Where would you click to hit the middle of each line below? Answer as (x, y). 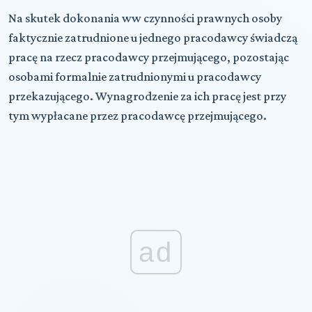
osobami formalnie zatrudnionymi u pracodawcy (135, 76)
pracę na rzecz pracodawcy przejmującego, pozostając (149, 57)
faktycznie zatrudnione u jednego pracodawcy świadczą (153, 37)
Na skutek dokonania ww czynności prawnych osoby (145, 18)
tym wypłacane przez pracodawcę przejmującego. (138, 115)
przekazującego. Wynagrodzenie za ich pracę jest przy (147, 96)
